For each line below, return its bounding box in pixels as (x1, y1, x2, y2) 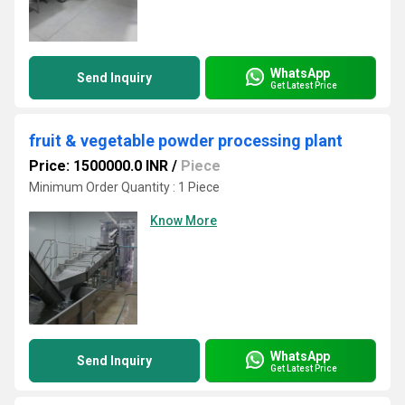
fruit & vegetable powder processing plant (29, 131, 343, 150)
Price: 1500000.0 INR (29, 157, 168, 174)
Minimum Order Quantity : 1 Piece (29, 180, 220, 194)
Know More (150, 213, 217, 228)
